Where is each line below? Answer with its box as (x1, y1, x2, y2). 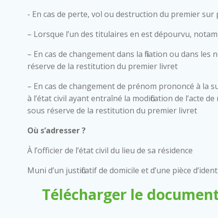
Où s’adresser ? (27, 125, 86, 136)
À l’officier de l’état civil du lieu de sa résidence (27, 145, 193, 156)
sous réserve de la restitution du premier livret (27, 105, 197, 116)
